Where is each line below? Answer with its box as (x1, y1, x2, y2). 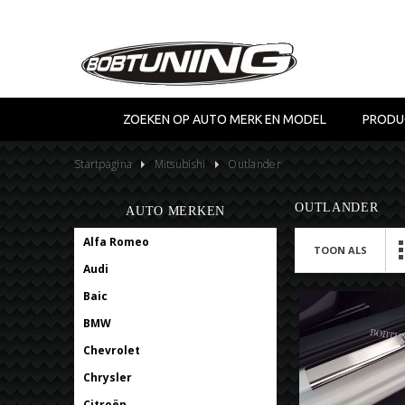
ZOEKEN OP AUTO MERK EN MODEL (123, 111, 326, 127)
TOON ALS (314, 242, 368, 257)
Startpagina (74, 155, 133, 172)
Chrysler (83, 369, 132, 385)
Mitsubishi (154, 155, 206, 172)
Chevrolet (83, 342, 140, 358)
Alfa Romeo (83, 233, 149, 250)
